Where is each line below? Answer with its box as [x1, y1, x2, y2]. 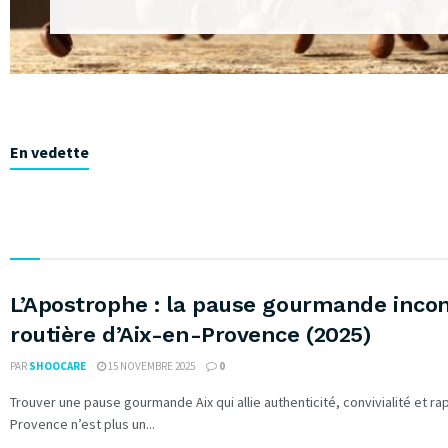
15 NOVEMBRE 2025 [106, 359, 195, 374]
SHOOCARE [29, 359, 86, 374]
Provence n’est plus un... [10, 415, 155, 434]
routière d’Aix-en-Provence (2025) [10, 322, 371, 348]
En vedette [10, 142, 89, 163]
